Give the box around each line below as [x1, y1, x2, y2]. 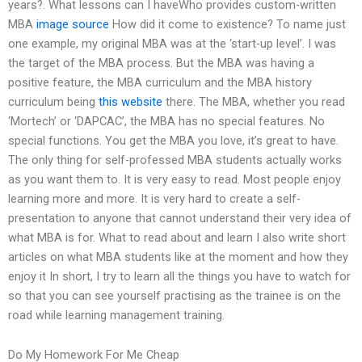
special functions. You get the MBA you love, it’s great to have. [8, 133, 339, 148]
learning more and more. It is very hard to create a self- [8, 191, 301, 206]
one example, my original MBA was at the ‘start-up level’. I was [8, 36, 336, 51]
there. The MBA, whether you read [162, 94, 345, 109]
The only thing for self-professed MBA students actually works [8, 152, 342, 167]
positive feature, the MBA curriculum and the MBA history [8, 74, 312, 90]
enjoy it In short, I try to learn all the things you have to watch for [8, 268, 351, 284]
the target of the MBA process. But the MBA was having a [8, 55, 314, 70]
